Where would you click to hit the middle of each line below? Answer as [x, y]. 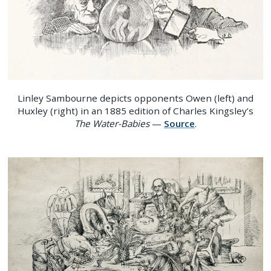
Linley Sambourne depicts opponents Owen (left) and [135, 98]
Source [179, 123]
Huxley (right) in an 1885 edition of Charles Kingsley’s [135, 110]
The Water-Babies [112, 123]
